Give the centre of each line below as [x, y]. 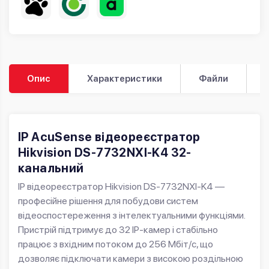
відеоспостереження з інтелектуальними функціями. [131, 216]
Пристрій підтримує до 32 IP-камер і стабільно [118, 230]
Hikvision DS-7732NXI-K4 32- [105, 153]
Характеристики [125, 79]
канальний [52, 168]
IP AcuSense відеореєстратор [109, 137]
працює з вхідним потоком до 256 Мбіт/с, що [116, 244]
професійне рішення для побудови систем [108, 201]
